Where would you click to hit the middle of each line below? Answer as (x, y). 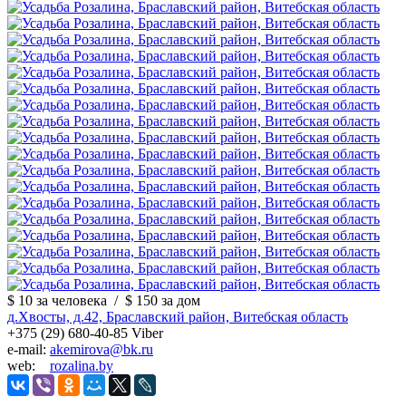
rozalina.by (82, 365)
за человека (72, 300)
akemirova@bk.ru (101, 349)
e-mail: (29, 349)
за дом (181, 300)
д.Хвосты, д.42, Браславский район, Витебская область (178, 316)
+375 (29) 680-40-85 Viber (85, 333)
